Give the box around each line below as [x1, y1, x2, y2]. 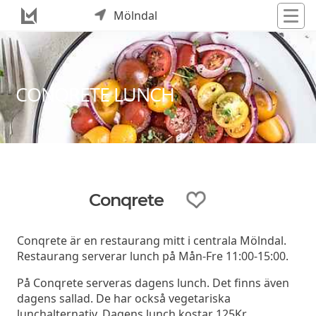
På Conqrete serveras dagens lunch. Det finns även [17, 274, 289, 291]
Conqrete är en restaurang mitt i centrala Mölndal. [17, 232, 286, 248]
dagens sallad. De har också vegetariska [17, 290, 231, 306]
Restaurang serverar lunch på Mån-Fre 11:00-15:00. [17, 248, 288, 264]
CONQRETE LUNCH [16, 80, 175, 107]
